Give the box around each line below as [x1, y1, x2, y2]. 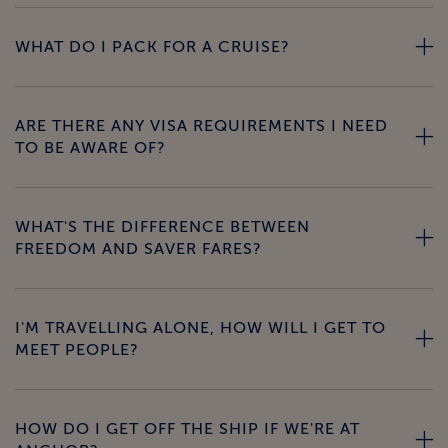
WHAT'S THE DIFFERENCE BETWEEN [15, 218, 310, 237]
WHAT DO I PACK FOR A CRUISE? [15, 38, 290, 57]
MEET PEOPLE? [15, 341, 139, 360]
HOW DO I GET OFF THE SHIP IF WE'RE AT [15, 420, 360, 439]
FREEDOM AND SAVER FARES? [15, 240, 262, 259]
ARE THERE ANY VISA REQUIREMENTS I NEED [15, 117, 388, 136]
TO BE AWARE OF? [15, 139, 166, 158]
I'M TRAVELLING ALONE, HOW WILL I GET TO [15, 319, 386, 338]
